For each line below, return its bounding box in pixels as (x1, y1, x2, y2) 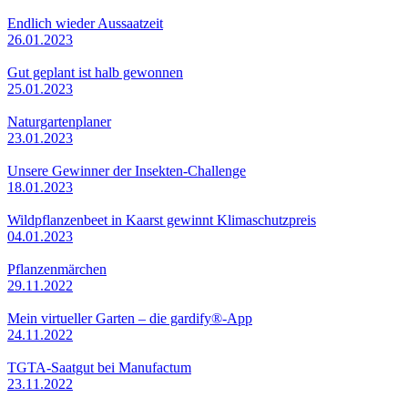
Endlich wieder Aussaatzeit (7, 15, 163, 31)
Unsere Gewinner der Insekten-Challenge (7, 162, 246, 178)
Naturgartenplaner (7, 113, 111, 129)
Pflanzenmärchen (7, 260, 107, 277)
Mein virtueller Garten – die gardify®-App (7, 310, 252, 326)
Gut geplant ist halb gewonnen (7, 64, 183, 80)
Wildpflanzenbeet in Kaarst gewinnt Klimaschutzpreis (7, 211, 316, 228)
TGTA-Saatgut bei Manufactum (7, 359, 191, 375)
